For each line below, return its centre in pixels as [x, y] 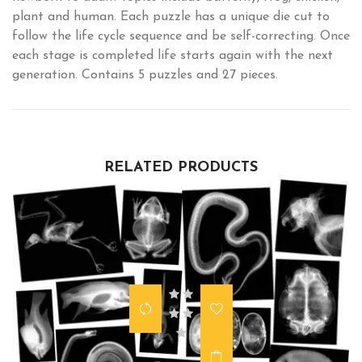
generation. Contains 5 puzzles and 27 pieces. [145, 75]
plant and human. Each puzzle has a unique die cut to [171, 17]
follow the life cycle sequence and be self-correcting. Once [181, 36]
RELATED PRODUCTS [181, 167]
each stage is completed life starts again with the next [173, 55]
